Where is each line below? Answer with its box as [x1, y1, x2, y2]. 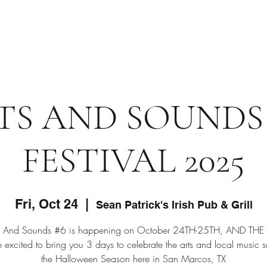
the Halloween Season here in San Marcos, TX [41, 252, 226, 266]
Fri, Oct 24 [14, 196, 78, 212]
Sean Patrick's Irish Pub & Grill [95, 198, 253, 212]
